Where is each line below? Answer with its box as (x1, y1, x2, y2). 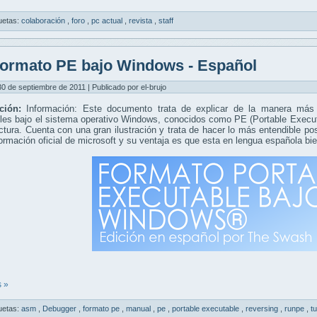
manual (126, 304, 153, 313)
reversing (246, 304, 280, 313)
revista (129, 16, 154, 25)
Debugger (42, 304, 79, 313)
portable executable (172, 304, 241, 313)
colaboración (21, 16, 67, 25)
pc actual (91, 16, 125, 25)
